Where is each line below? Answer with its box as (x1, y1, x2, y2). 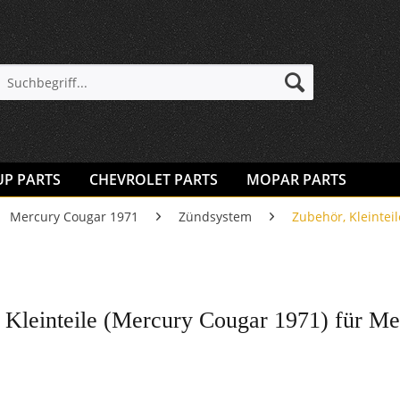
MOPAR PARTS (246, 170, 346, 189)
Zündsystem (179, 208, 252, 225)
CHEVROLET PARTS (89, 170, 218, 189)
